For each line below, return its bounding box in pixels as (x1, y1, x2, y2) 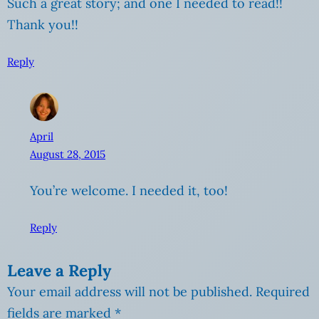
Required (256, 283, 310, 300)
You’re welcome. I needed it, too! (30, 182, 228, 199)
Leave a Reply (7, 259, 111, 281)
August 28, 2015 (30, 147, 105, 162)
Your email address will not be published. (7, 283, 252, 300)
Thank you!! (7, 16, 78, 33)
